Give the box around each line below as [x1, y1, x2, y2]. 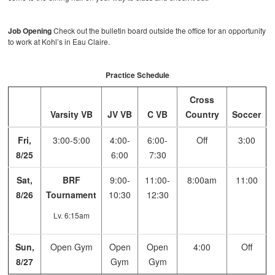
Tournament [46, 188, 97, 201]
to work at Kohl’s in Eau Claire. [8, 36, 110, 47]
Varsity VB [50, 108, 93, 121]
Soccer [232, 108, 261, 121]
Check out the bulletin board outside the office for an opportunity [52, 25, 266, 36]
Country [185, 108, 219, 121]
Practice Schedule [106, 69, 169, 81]
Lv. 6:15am [53, 210, 90, 221]
